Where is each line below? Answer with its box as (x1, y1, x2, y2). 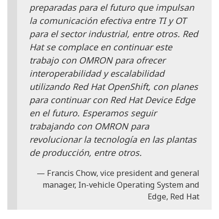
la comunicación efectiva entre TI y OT (29, 15, 186, 27)
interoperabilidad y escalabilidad (29, 67, 164, 80)
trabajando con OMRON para (29, 120, 149, 132)
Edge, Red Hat (148, 191, 199, 202)
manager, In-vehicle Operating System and (43, 179, 199, 191)
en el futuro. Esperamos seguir (29, 107, 156, 119)
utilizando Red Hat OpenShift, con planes (29, 81, 198, 93)
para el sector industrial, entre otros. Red (29, 28, 198, 40)
